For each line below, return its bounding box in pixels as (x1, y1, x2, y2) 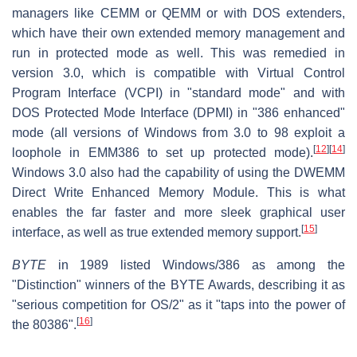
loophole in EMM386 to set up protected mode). (12, 145, 313, 159)
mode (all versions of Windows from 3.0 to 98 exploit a (12, 125, 345, 139)
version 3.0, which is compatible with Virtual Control (12, 65, 345, 80)
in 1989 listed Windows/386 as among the (46, 257, 345, 272)
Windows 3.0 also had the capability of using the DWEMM (12, 165, 345, 179)
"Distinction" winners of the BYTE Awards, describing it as (12, 277, 345, 292)
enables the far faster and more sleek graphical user (12, 205, 345, 219)
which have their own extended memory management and (12, 25, 345, 40)
